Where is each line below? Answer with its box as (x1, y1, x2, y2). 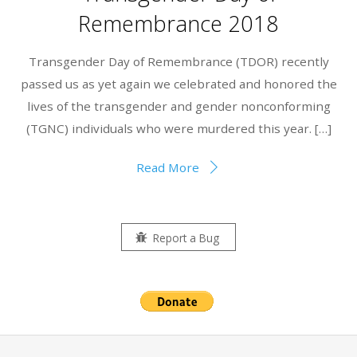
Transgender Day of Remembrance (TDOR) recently (28, 53, 329, 69)
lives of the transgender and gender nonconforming (26, 97, 331, 114)
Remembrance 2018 (78, 8, 279, 38)
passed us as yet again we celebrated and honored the (20, 75, 337, 92)
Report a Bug (153, 229, 219, 245)
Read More (135, 159, 199, 175)
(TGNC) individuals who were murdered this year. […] (25, 120, 331, 136)
